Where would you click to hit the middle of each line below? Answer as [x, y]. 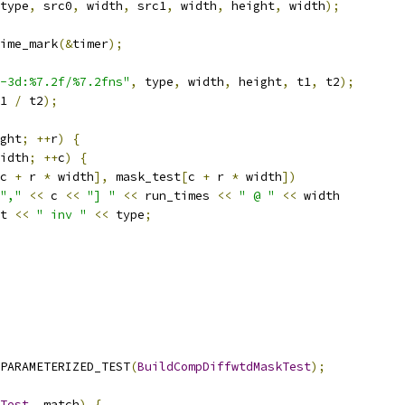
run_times [177, 196]
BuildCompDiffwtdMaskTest [224, 367]
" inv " [61, 215]
